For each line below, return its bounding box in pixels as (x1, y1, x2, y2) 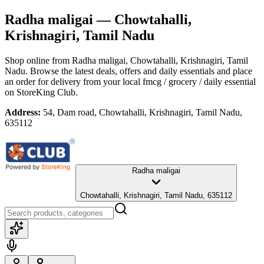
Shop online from (5, 55, 72, 65)
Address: (5, 107, 41, 117)
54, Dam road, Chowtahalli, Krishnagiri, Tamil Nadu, (43, 107, 242, 117)
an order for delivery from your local (5, 76, 140, 87)
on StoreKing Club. (5, 87, 78, 97)
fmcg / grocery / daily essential (143, 76, 256, 87)
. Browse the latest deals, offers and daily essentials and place (25, 65, 252, 76)
